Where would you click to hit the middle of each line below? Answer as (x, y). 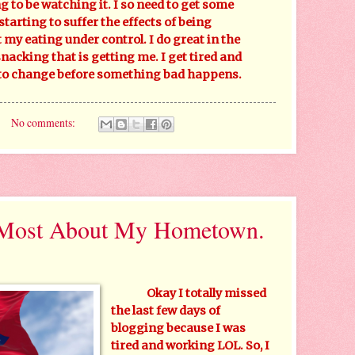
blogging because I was (179, 328)
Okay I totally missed (207, 294)
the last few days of (166, 311)
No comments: (44, 122)
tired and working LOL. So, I (191, 346)
